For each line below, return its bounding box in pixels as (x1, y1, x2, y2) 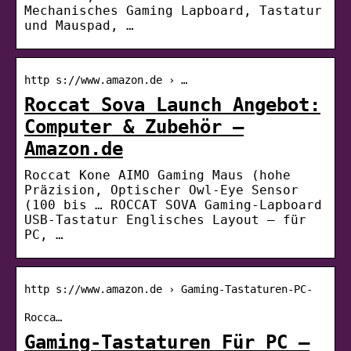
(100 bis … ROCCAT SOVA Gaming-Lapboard (24, 197, 322, 212)
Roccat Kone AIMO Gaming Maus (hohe (24, 167, 291, 183)
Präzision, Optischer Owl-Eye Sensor (24, 182, 299, 197)
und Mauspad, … (24, 17, 134, 33)
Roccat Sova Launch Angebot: (24, 93, 320, 116)
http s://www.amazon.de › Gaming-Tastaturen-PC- (24, 282, 313, 295)
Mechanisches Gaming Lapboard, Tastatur (24, 2, 322, 18)
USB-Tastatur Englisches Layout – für (24, 212, 306, 227)
